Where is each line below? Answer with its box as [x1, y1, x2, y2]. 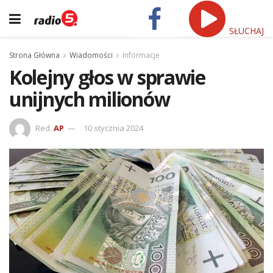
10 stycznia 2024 [83, 122, 143, 133]
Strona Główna [9, 50, 60, 60]
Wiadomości [69, 50, 113, 60]
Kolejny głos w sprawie [9, 64, 205, 90]
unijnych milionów [9, 86, 170, 112]
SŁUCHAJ [227, 24, 264, 37]
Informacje [122, 50, 160, 60]
